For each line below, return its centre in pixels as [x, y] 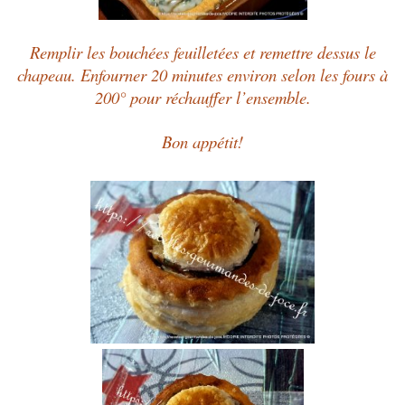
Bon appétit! [202, 142]
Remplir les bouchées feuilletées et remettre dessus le [202, 52]
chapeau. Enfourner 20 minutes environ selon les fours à [202, 75]
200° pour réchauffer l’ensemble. [202, 98]
